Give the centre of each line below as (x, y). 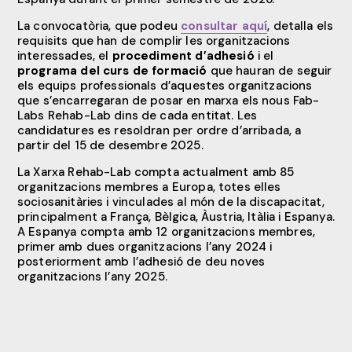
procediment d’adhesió (183, 56)
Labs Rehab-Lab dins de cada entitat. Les (137, 116)
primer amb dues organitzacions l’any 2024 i (145, 247)
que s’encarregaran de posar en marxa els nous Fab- (169, 101)
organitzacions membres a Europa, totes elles (149, 187)
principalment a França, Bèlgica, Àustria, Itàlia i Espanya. (176, 217)
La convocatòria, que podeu (99, 26)
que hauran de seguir (269, 71)
